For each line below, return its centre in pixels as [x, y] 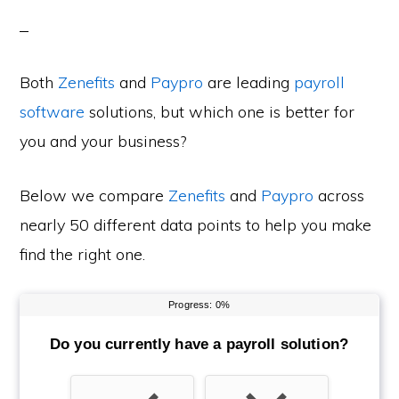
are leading [249, 82]
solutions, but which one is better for [220, 112]
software [53, 112]
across [339, 195]
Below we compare [94, 195]
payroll [320, 82]
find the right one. [83, 254]
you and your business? [103, 141]
